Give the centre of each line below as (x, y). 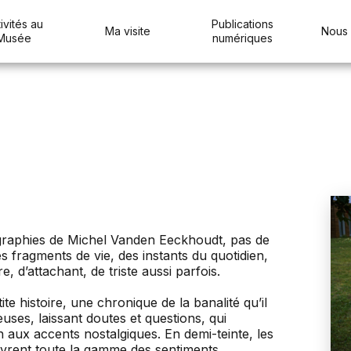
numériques (242, 38)
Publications (242, 24)
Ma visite (128, 31)
